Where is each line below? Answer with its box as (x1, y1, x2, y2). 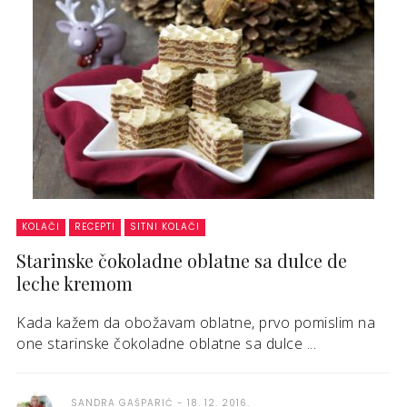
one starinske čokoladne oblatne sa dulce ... (16, 333, 316, 353)
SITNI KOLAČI (130, 220, 200, 233)
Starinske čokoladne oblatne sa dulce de (16, 248, 347, 273)
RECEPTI (74, 220, 115, 233)
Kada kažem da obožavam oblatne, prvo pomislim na (16, 313, 375, 333)
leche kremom (16, 271, 133, 295)
